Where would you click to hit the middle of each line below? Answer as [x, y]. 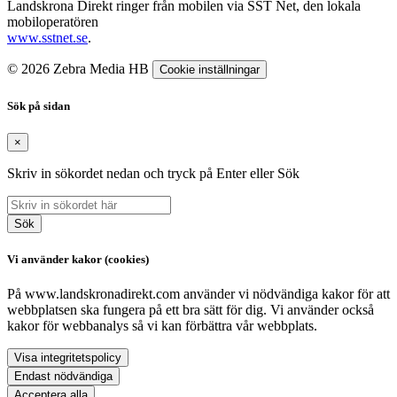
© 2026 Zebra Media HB [80, 69]
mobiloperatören [53, 22]
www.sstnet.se [47, 38]
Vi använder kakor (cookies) [78, 259]
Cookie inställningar [210, 70]
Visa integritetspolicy [68, 358]
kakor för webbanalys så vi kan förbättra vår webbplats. [162, 326]
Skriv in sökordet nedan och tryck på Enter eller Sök [153, 173]
